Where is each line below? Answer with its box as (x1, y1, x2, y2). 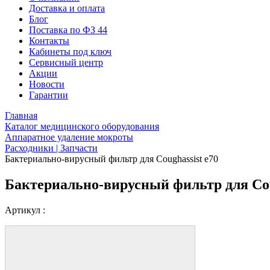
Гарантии (29, 90, 68, 100)
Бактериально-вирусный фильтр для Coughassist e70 (5, 154, 218, 164)
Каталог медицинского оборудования (5, 121, 159, 131)
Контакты (29, 36, 69, 46)
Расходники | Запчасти (5, 143, 98, 153)
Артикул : (5, 204, 45, 215)
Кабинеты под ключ (29, 46, 111, 57)
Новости (29, 79, 64, 89)
